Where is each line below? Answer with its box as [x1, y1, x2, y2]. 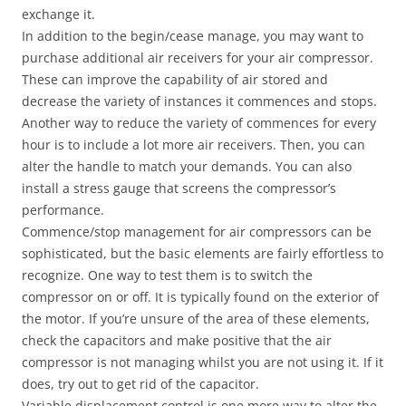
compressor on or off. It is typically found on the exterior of [22, 288, 379, 305]
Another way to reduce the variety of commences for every [22, 114, 376, 131]
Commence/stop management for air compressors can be [22, 223, 372, 240]
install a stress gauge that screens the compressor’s [22, 179, 336, 197]
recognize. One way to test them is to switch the [22, 266, 313, 284]
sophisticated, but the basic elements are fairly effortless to [22, 245, 383, 262]
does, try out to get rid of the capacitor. [22, 375, 259, 392]
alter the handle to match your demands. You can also [22, 158, 352, 175]
